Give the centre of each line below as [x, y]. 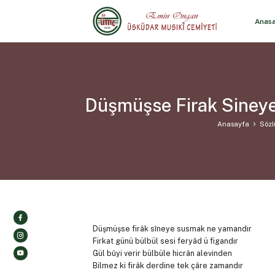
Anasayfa [233, 124]
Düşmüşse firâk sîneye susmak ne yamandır [172, 229]
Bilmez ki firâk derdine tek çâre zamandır [168, 266]
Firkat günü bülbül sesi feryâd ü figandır [165, 241]
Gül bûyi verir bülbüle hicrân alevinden [162, 254]
